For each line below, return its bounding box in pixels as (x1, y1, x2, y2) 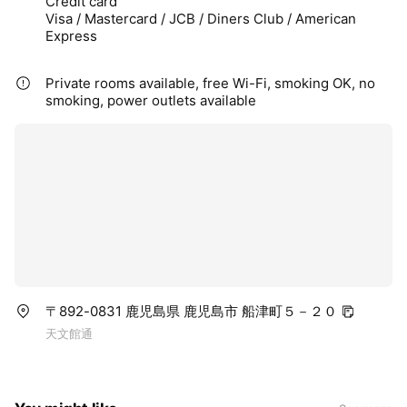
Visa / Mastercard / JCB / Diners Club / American (45, 9, 356, 27)
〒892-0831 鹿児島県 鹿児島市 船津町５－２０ (45, 302, 337, 320)
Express (45, 26, 97, 45)
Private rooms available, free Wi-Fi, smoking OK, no (45, 74, 375, 92)
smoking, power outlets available (45, 91, 256, 109)
